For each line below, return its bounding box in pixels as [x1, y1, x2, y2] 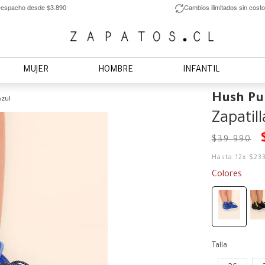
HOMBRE [98, 66, 133, 75]
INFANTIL [183, 66, 220, 75]
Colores [211, 170, 242, 180]
